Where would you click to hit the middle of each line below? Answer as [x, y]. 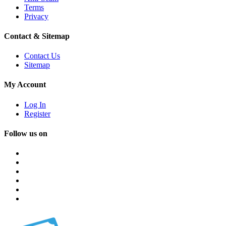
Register [37, 114]
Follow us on [26, 134]
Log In [35, 104]
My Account [25, 85]
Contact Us [42, 56]
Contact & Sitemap [37, 36]
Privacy [36, 16]
